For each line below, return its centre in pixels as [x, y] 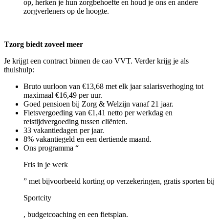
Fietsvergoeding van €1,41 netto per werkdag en [98, 113]
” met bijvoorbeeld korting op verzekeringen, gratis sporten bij [119, 181]
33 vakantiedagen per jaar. [64, 131]
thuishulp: [19, 70]
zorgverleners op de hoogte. [66, 11]
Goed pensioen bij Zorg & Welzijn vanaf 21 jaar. [99, 104]
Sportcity [37, 198]
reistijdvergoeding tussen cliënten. [76, 122]
